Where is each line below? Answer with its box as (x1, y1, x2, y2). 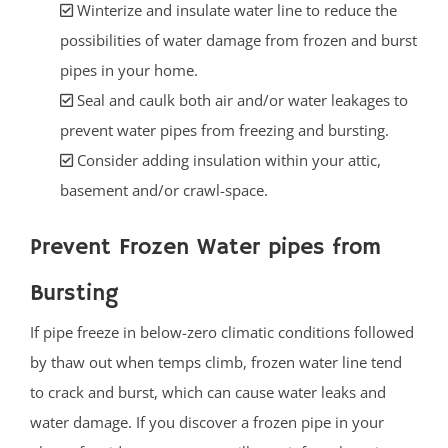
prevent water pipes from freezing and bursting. (60, 119, 389, 140)
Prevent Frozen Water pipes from (30, 232, 381, 262)
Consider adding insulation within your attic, (73, 149, 381, 170)
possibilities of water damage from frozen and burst (60, 29, 417, 50)
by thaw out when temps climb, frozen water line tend (30, 351, 402, 372)
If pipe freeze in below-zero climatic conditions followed (30, 321, 414, 342)
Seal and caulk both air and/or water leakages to (73, 89, 408, 110)
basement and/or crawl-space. (60, 179, 268, 200)
